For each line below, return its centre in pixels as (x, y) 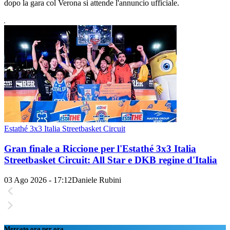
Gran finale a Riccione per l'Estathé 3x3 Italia (100, 148)
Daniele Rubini (97, 180)
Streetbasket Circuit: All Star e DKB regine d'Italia (111, 160)
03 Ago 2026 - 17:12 (38, 180)
